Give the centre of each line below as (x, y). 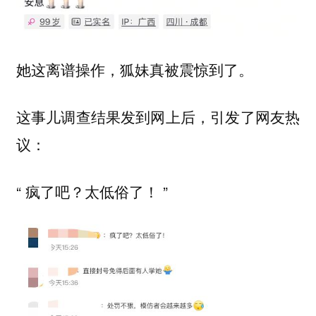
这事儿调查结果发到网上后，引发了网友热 (158, 117)
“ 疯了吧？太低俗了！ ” (92, 191)
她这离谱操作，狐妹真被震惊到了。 (134, 69)
